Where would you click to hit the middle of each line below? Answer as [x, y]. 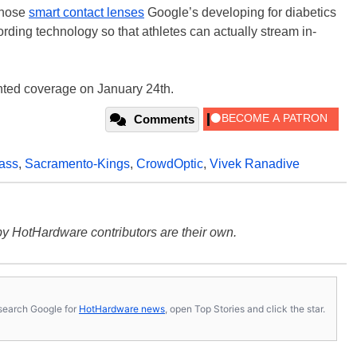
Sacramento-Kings [77, 164]
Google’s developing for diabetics [240, 13]
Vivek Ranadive [255, 164]
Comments [164, 120]
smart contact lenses [86, 13]
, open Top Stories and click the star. [245, 308]
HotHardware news [122, 308]
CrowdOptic [170, 164]
